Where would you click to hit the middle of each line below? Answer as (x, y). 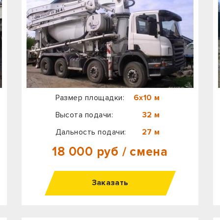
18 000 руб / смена (110, 152)
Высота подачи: (84, 115)
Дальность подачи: (91, 132)
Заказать (110, 183)
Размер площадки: (90, 98)
